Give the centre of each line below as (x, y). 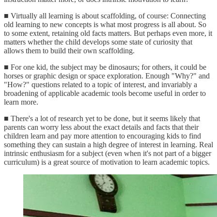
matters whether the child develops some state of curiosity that (98, 42)
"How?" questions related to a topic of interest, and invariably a (101, 84)
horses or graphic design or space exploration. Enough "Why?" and (107, 76)
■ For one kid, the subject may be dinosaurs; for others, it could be (105, 67)
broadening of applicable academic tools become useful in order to (105, 93)
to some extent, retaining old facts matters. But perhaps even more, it (108, 33)
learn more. (21, 102)
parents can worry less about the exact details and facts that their (101, 127)
